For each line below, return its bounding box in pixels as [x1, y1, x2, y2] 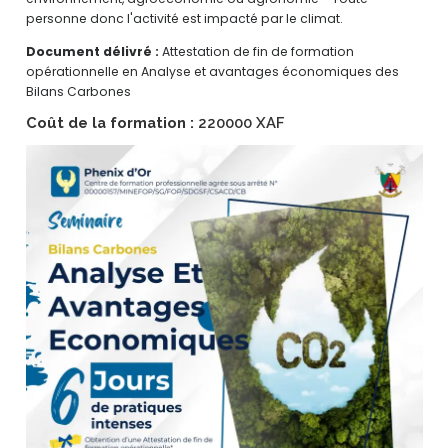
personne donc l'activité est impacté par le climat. [25, 10, 343, 27]
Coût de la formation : [25, 114, 194, 132]
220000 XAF [193, 114, 284, 132]
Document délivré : [25, 43, 159, 61]
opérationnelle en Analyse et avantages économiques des [25, 63, 399, 81]
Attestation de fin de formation [158, 43, 354, 61]
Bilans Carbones [25, 83, 131, 101]
